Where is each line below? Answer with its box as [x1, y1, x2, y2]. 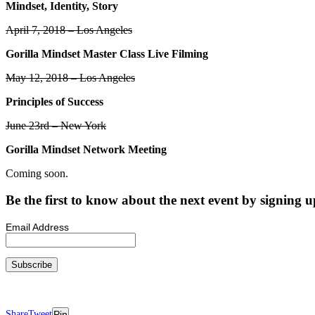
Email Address [6, 221, 69, 233]
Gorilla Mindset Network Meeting [6, 143, 167, 155]
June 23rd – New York [6, 119, 106, 131]
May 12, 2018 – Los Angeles [6, 71, 135, 84]
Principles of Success [6, 95, 103, 108]
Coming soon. [6, 167, 68, 179]
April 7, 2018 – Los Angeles [6, 23, 132, 36]
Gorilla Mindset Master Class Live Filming [6, 47, 208, 60]
